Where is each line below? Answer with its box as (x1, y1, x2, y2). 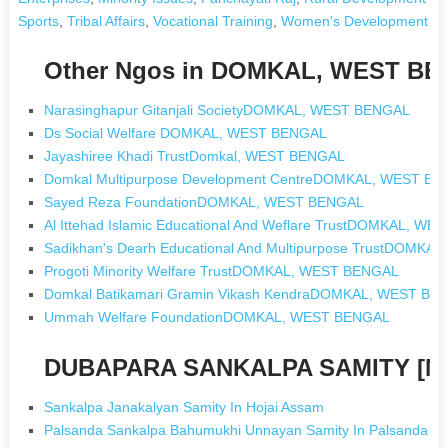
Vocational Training (152, 12, 273, 29)
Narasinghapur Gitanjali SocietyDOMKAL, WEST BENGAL (44, 101, 411, 118)
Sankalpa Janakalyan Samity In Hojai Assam (44, 398, 325, 415)
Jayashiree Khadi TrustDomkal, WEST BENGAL (44, 147, 346, 164)
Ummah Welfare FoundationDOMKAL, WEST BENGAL (44, 308, 391, 325)
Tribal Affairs (66, 12, 145, 29)
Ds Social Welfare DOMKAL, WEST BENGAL (44, 124, 328, 141)
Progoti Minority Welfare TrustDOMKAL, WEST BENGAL (44, 262, 400, 279)
